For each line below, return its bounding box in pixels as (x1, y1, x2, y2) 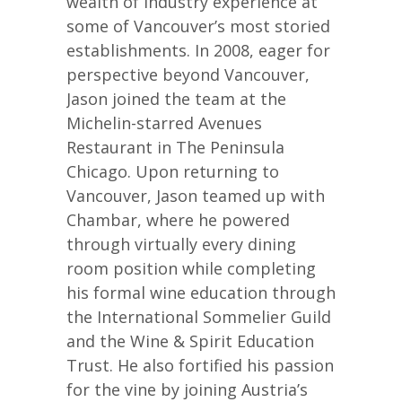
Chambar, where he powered (66, 208, 290, 231)
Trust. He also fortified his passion (66, 354, 334, 376)
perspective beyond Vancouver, (66, 63, 310, 85)
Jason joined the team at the (66, 87, 286, 109)
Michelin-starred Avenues (66, 111, 262, 134)
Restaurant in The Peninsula (66, 135, 284, 158)
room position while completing (66, 257, 316, 279)
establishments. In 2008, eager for (66, 39, 330, 61)
